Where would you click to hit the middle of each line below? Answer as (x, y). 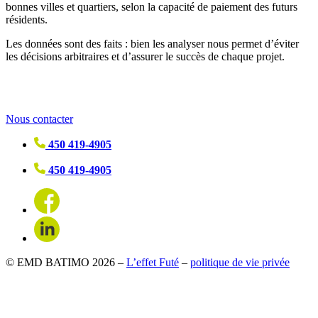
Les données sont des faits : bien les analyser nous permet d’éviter (152, 44)
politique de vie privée (240, 262)
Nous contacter (39, 119)
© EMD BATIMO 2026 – (66, 262)
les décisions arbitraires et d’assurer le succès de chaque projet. (145, 57)
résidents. (27, 20)
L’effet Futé (153, 262)
